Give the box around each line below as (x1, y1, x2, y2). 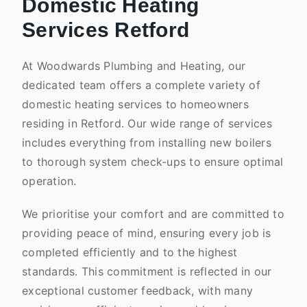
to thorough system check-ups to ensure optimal (22, 155, 284, 169)
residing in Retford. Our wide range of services (22, 116, 272, 130)
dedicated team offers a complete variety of (22, 78, 260, 92)
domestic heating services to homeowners (22, 97, 249, 111)
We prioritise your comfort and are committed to (22, 207, 284, 221)
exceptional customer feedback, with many (22, 284, 253, 297)
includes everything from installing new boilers (22, 136, 271, 149)
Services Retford (22, 19, 189, 41)
